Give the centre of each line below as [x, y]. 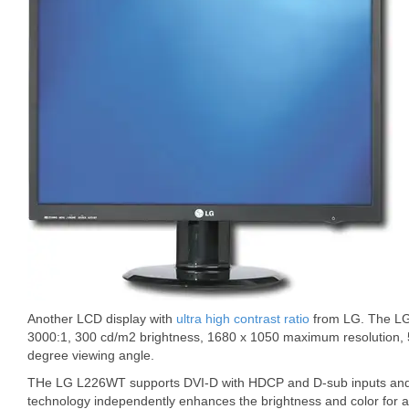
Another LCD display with [102, 319]
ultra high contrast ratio [243, 319]
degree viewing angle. [91, 355]
